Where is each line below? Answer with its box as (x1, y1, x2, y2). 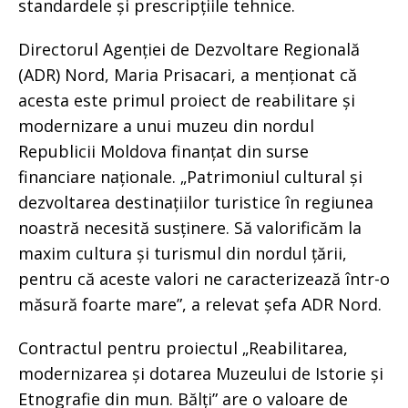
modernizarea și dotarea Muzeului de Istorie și (18, 362, 383, 384)
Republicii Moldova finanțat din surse (18, 139, 309, 162)
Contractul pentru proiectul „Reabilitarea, (18, 336, 348, 359)
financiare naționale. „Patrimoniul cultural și (18, 165, 362, 188)
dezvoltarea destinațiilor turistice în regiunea (18, 190, 373, 213)
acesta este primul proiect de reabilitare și (18, 88, 355, 111)
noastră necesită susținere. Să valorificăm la (18, 216, 362, 239)
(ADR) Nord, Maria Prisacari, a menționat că (18, 63, 357, 86)
